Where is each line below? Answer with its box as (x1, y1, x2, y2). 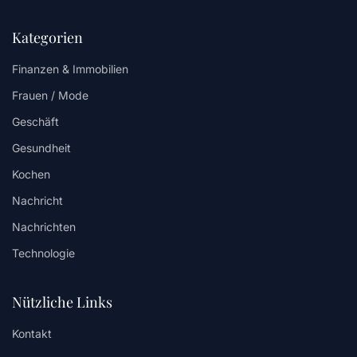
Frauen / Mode (12, 88, 88, 103)
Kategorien (12, 28, 83, 48)
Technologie (12, 246, 75, 261)
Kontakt (12, 327, 52, 341)
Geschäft (12, 115, 59, 129)
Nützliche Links (12, 292, 112, 312)
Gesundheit (12, 141, 71, 155)
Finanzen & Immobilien (12, 62, 128, 76)
